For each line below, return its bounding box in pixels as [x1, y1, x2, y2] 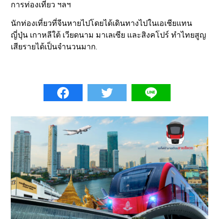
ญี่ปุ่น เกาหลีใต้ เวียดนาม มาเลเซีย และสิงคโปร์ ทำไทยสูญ [11, 30, 207, 40]
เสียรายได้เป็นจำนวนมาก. [11, 42, 98, 52]
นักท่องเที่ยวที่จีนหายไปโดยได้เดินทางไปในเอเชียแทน [11, 19, 193, 28]
